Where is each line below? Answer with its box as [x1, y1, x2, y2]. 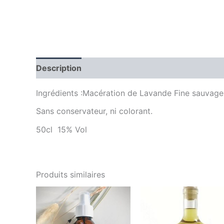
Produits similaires [36, 169, 105, 179]
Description [36, 63, 81, 73]
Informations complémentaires [92, 63, 213, 73]
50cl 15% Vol [36, 124, 87, 134]
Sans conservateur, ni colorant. [36, 106, 152, 116]
